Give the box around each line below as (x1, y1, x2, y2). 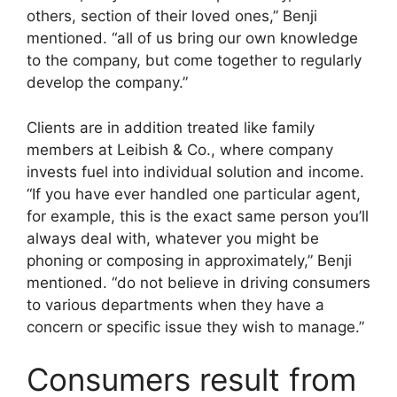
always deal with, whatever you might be (27, 229, 319, 247)
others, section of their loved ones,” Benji (27, 7, 317, 25)
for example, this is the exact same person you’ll (27, 206, 369, 225)
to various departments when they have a (27, 295, 324, 314)
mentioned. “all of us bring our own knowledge (27, 29, 358, 47)
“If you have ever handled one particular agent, (27, 184, 361, 203)
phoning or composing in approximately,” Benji (27, 251, 352, 269)
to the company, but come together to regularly (27, 51, 362, 69)
